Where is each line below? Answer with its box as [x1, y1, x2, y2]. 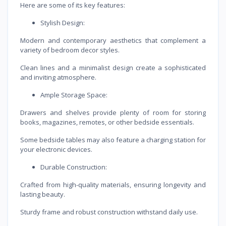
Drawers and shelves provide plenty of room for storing [20, 107, 206, 117]
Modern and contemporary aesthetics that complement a [20, 35, 206, 45]
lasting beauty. [20, 189, 65, 199]
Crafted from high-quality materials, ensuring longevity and [20, 180, 206, 189]
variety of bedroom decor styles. [20, 45, 120, 54]
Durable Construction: [40, 162, 107, 172]
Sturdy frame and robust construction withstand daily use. [20, 207, 198, 216]
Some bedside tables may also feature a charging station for [20, 135, 206, 144]
